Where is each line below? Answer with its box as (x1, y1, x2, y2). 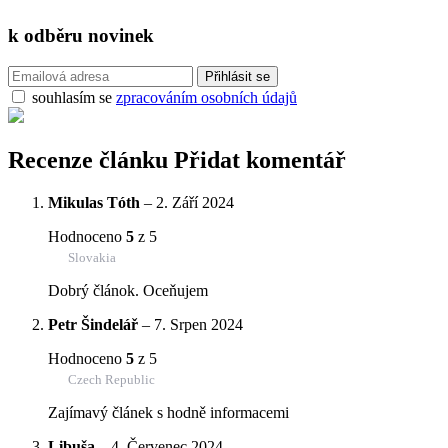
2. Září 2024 (156, 193, 234, 211)
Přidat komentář (174, 147, 346, 174)
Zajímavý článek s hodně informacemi (48, 403, 289, 421)
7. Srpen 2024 (154, 315, 243, 333)
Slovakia (68, 249, 116, 265)
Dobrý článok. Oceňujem (48, 281, 208, 299)
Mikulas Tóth (48, 193, 140, 211)
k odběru (8, 25, 88, 47)
